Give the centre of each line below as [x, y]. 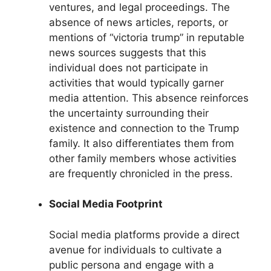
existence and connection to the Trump [144, 128]
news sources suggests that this [128, 52]
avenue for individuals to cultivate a [135, 250]
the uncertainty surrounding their [129, 113]
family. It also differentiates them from [142, 143]
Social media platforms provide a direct [144, 234]
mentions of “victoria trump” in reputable [147, 37]
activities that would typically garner [136, 83]
